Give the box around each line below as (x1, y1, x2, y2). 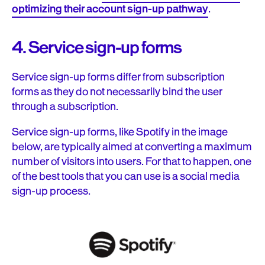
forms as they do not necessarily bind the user (12, 84, 222, 100)
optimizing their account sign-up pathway (12, 1, 208, 17)
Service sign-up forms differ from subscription (12, 69, 225, 85)
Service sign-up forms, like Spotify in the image (12, 124, 228, 140)
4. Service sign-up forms (12, 36, 182, 60)
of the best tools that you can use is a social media (12, 169, 240, 185)
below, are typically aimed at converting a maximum (12, 139, 252, 155)
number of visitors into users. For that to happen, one (12, 154, 251, 170)
